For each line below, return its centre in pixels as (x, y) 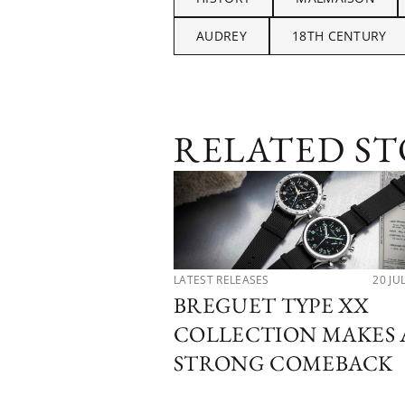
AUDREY (221, 35)
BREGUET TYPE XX (272, 305)
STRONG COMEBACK (283, 363)
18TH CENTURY (339, 35)
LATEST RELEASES (221, 279)
